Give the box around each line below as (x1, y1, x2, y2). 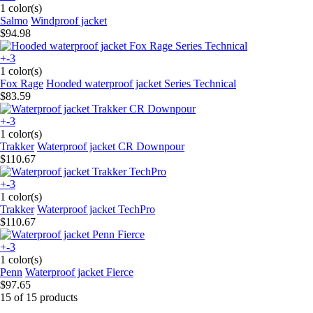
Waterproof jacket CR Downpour (37, 140, 184, 152)
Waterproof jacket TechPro (37, 203, 155, 215)
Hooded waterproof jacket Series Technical (46, 77, 236, 89)
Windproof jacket (31, 14, 107, 27)
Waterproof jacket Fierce (25, 265, 133, 278)
